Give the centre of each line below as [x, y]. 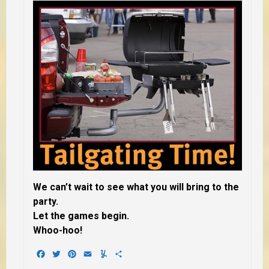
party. [47, 202]
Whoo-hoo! [58, 231]
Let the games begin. [82, 216]
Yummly [125, 254]
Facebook [67, 254]
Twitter [77, 254]
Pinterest [97, 254]
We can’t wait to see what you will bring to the [136, 187]
